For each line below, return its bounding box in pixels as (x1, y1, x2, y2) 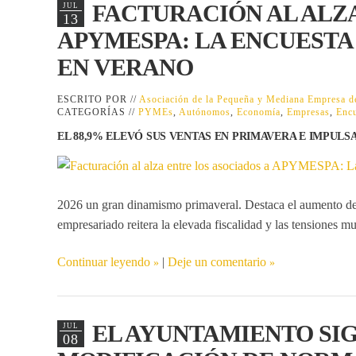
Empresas (287, 106, 330, 118)
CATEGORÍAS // (57, 106, 138, 118)
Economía (237, 106, 281, 118)
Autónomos (179, 106, 230, 118)
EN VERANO (57, 53, 193, 80)
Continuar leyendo (57, 254, 150, 269)
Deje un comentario (168, 254, 266, 269)
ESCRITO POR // (57, 93, 139, 105)
